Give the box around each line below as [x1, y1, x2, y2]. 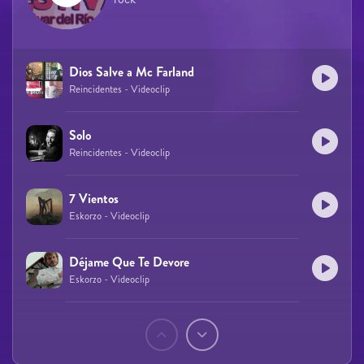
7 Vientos [69, 188, 119, 208]
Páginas [26, 315, 88, 345]
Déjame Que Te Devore [69, 252, 189, 271]
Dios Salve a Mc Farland [69, 62, 194, 81]
